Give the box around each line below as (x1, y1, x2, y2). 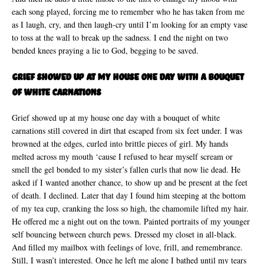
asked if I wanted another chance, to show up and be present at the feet (12, 177, 247, 188)
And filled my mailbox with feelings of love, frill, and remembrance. (12, 242, 243, 253)
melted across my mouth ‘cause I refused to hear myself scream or (12, 151, 233, 162)
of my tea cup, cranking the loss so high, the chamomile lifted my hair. (12, 203, 249, 214)
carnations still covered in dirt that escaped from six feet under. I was (12, 125, 242, 136)
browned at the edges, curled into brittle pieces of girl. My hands (12, 138, 228, 149)
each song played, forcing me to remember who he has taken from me (12, 6, 245, 17)
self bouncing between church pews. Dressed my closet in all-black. (12, 229, 237, 240)
